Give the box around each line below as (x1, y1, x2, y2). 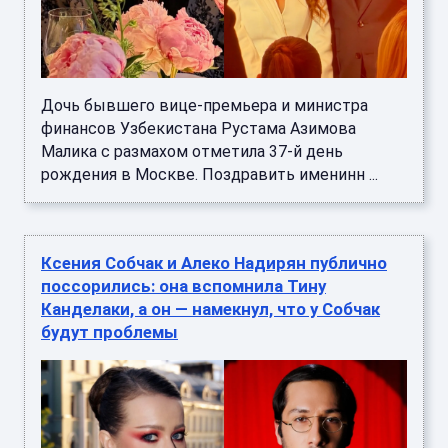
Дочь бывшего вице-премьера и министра (41, 95, 368, 115)
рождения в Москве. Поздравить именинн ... (41, 164, 378, 184)
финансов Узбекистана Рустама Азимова (41, 118, 356, 138)
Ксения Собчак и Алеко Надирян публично (41, 252, 387, 273)
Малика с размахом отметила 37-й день (41, 141, 343, 161)
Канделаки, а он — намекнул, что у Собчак (41, 298, 380, 319)
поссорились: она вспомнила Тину (41, 275, 326, 296)
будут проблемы (41, 321, 178, 342)
